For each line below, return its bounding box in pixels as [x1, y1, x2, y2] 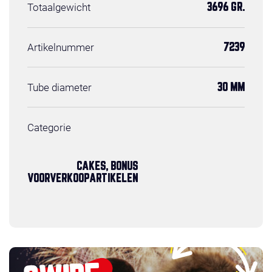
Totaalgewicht [27, 1, 90, 14]
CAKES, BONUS [76, 161, 138, 172]
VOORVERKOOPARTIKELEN [27, 173, 138, 185]
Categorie [27, 121, 71, 134]
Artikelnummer [27, 41, 94, 54]
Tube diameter [27, 81, 92, 93]
